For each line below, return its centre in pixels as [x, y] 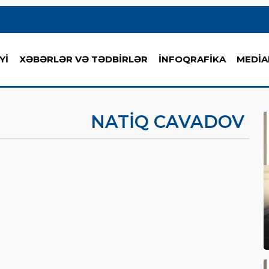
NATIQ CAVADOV [167, 122]
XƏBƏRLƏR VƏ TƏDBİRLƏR [83, 59]
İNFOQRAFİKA [192, 59]
